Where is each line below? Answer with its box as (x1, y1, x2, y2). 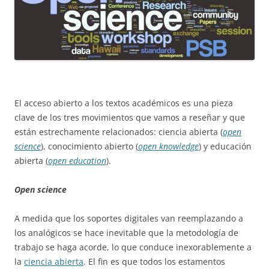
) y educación (199, 140, 252, 152)
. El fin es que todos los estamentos (83, 255, 225, 267)
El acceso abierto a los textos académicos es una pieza (14, 97, 233, 109)
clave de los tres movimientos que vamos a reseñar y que (14, 111, 245, 123)
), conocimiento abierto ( (41, 140, 138, 152)
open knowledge (138, 140, 199, 152)
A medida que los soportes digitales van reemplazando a (14, 212, 243, 224)
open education (48, 154, 106, 166)
